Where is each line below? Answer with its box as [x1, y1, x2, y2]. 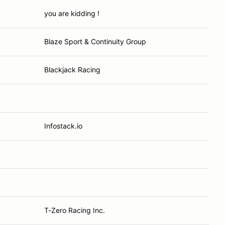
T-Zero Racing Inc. [44, 206, 105, 214]
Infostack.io [44, 122, 82, 130]
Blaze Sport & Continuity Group [44, 37, 146, 46]
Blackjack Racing [44, 65, 100, 74]
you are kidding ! [44, 9, 99, 18]
